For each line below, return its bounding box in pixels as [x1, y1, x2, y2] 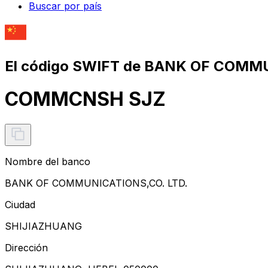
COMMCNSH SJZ [5, 87, 166, 111]
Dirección [5, 241, 48, 254]
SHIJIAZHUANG [5, 220, 82, 232]
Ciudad [5, 198, 35, 211]
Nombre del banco [5, 155, 90, 167]
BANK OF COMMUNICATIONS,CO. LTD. [5, 176, 187, 189]
